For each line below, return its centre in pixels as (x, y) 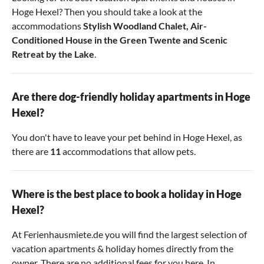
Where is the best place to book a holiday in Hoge (127, 194)
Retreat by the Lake (53, 54)
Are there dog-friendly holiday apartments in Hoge (131, 97)
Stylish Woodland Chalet (135, 26)
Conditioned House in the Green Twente (96, 40)
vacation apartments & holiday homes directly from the (123, 249)
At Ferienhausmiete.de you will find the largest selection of (129, 235)
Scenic (214, 40)
